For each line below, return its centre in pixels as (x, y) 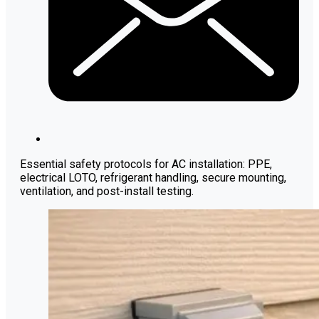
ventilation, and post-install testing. (107, 192)
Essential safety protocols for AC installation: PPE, (146, 164)
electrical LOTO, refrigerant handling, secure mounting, (153, 178)
